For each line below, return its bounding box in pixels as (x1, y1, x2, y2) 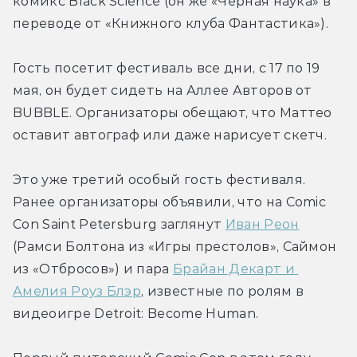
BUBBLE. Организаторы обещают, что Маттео (13, 104, 332, 120)
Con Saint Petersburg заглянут (13, 216, 226, 232)
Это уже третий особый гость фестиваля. (13, 171, 306, 187)
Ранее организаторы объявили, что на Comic (13, 194, 327, 210)
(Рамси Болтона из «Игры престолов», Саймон (13, 238, 337, 254)
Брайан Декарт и (173, 261, 295, 277)
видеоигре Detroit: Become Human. (13, 305, 259, 321)
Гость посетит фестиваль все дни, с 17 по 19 (13, 60, 320, 76)
